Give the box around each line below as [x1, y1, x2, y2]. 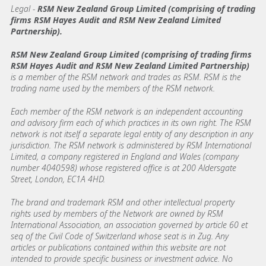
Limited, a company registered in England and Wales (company [11, 150, 239, 162]
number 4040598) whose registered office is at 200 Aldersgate [11, 161, 236, 173]
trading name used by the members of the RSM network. [11, 82, 215, 94]
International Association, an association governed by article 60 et [11, 218, 248, 230]
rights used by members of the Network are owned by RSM [11, 207, 223, 219]
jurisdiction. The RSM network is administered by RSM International [11, 139, 251, 151]
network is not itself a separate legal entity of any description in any [11, 128, 253, 140]
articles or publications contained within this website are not [11, 241, 226, 253]
